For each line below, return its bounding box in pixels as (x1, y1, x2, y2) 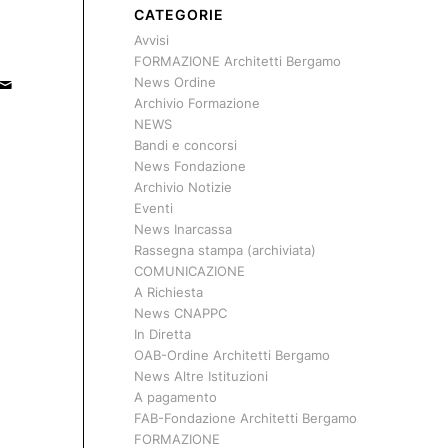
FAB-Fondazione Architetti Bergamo (133, 410, 357, 426)
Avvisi (133, 32, 169, 48)
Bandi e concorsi (133, 137, 237, 153)
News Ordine (133, 74, 216, 90)
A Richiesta (133, 284, 203, 300)
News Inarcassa (133, 221, 232, 237)
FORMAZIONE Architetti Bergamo (133, 53, 341, 69)
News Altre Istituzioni (133, 368, 268, 384)
